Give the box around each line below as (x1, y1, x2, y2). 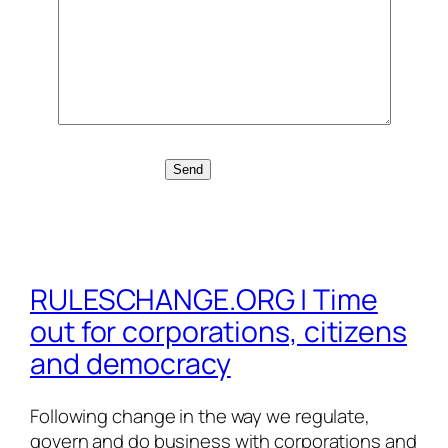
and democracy (30, 344, 231, 384)
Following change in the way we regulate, (30, 403, 370, 430)
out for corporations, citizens (30, 312, 407, 352)
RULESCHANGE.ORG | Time (30, 280, 378, 320)
